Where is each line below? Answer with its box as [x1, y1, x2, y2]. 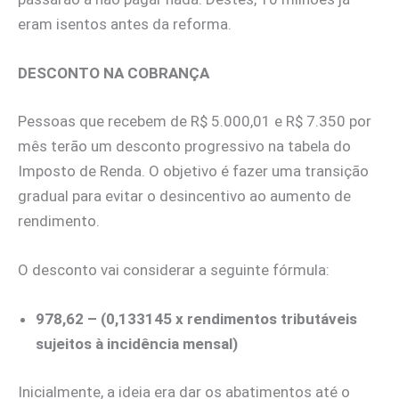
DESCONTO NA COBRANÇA [18, 64, 209, 83]
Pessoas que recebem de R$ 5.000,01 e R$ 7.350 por [18, 111, 371, 130]
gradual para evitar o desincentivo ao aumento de [18, 186, 351, 205]
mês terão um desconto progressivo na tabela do [18, 136, 351, 155]
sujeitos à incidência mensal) [36, 335, 238, 354]
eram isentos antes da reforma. [18, 15, 232, 34]
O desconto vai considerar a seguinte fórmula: [18, 261, 330, 280]
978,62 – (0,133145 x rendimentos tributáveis [36, 310, 357, 329]
